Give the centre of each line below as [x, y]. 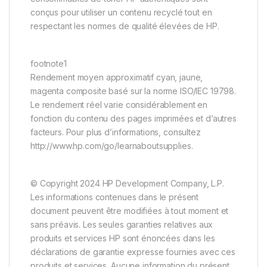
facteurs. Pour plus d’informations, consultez [116, 132]
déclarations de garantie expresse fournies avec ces [133, 252]
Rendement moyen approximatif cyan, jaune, [117, 77]
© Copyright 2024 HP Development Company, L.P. [127, 183]
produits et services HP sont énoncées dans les [123, 238]
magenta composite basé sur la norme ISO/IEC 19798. [133, 91]
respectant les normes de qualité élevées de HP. [125, 26]
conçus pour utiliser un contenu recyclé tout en [121, 12]
